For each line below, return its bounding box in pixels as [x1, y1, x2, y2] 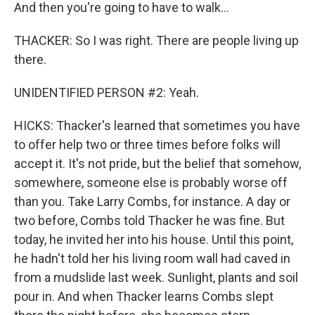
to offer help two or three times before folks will [14, 137, 281, 152]
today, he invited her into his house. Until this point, [14, 232, 293, 247]
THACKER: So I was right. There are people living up [14, 33, 299, 48]
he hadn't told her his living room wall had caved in [14, 251, 290, 266]
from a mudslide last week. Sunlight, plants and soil [14, 270, 298, 285]
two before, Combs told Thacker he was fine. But [14, 213, 285, 228]
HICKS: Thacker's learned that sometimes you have [14, 118, 300, 133]
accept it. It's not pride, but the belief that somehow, [14, 156, 301, 171]
